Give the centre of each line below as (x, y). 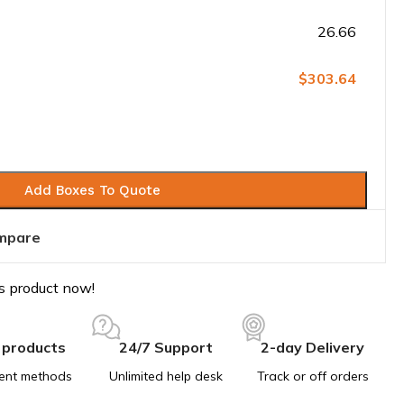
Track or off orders (312, 376)
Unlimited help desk (165, 376)
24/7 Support (165, 347)
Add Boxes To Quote (92, 190)
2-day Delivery (312, 347)
